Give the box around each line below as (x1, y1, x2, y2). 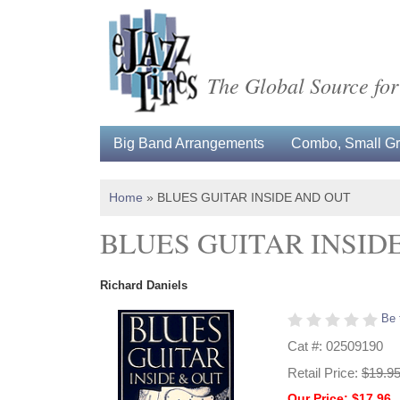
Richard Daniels (100, 279, 187, 292)
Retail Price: (287, 364, 362, 380)
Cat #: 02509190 (287, 338, 383, 354)
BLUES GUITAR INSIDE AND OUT (157, 190, 351, 204)
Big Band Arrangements (113, 136, 264, 151)
